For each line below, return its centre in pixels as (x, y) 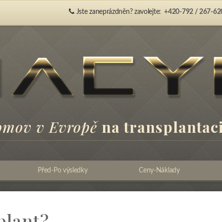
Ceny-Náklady (159, 170)
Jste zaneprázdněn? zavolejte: (118, 12)
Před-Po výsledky (63, 170)
